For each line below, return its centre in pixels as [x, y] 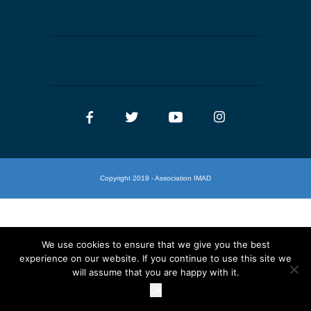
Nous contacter [64, 26]
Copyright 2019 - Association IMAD [155, 178]
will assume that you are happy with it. [155, 272]
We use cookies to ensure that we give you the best [155, 244]
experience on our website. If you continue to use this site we [155, 258]
